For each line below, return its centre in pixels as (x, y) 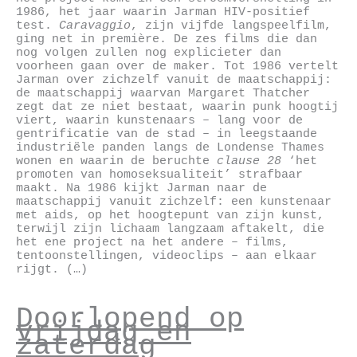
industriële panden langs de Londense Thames (170, 148)
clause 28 (249, 161)
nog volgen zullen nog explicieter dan (149, 53)
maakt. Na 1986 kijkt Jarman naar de (141, 188)
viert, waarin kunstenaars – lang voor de (159, 121)
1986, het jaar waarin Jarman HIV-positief (163, 12)
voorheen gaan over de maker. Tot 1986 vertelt (177, 67)
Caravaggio (95, 26)
